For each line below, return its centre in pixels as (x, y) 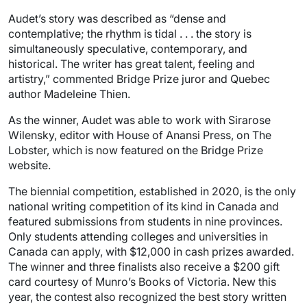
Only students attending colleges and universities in (138, 236)
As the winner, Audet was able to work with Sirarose (139, 120)
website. (29, 165)
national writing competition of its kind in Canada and (144, 206)
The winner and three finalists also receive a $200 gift (144, 266)
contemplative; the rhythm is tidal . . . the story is (130, 33)
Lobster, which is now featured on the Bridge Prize (136, 150)
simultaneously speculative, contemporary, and (128, 48)
